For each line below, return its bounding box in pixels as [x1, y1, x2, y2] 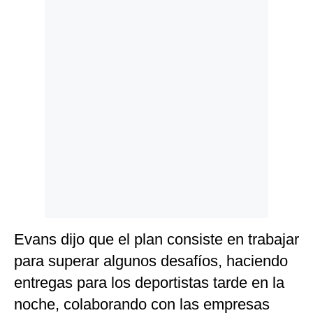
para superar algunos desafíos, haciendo [14, 252, 288, 270]
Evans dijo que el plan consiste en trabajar [14, 231, 299, 249]
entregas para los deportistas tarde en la [14, 274, 284, 292]
